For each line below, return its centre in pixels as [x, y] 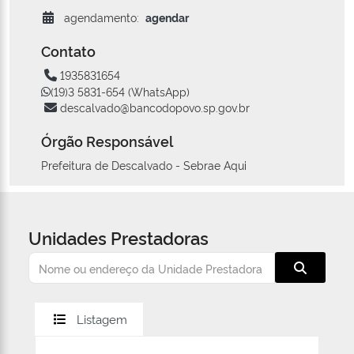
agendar [167, 17]
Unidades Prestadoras [119, 237]
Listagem [102, 319]
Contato [68, 51]
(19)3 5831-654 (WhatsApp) [120, 92]
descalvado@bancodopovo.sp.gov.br [155, 107]
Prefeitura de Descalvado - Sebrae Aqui [144, 165]
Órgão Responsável [107, 141]
